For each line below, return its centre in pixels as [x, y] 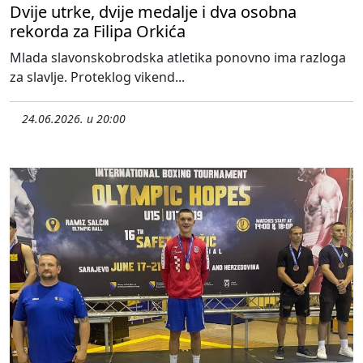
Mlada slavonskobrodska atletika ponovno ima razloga [178, 58]
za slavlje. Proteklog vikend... [97, 77]
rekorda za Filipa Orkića [98, 31]
